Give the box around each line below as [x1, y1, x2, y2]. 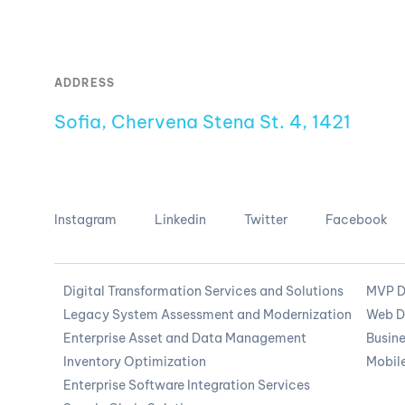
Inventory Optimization [63, 353, 206, 371]
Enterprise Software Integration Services [63, 377, 310, 394]
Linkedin [155, 212, 206, 229]
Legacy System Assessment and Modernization [63, 306, 352, 324]
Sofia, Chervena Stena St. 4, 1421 [54, 110, 351, 134]
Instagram [54, 212, 117, 229]
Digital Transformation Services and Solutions [63, 283, 344, 300]
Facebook [325, 212, 388, 229]
